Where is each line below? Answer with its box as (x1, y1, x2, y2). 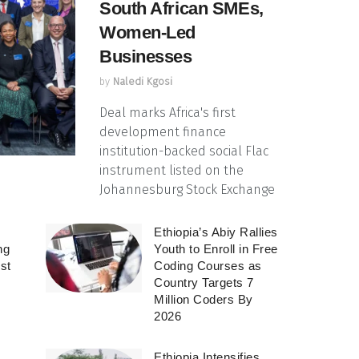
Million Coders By (154, 292, 253, 307)
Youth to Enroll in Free (154, 242, 278, 256)
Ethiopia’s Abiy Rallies (154, 225, 278, 240)
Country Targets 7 (154, 276, 254, 290)
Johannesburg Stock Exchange (99, 182, 275, 198)
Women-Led (99, 22, 196, 43)
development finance (99, 124, 226, 140)
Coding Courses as (154, 259, 262, 273)
